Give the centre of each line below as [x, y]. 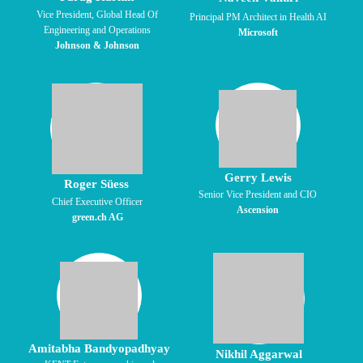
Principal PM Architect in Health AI [258, 17]
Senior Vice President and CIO [258, 194]
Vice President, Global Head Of [97, 15]
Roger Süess [96, 184]
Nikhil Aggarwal [258, 354]
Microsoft [258, 32]
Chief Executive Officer [97, 202]
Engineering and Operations [97, 30]
